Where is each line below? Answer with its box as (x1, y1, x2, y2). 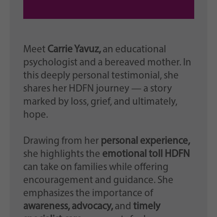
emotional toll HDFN (102, 149, 190, 160)
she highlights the (23, 149, 102, 160)
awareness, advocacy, (23, 201, 115, 212)
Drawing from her (23, 136, 101, 147)
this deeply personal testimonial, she (23, 71, 179, 81)
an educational (100, 45, 166, 55)
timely (131, 201, 160, 212)
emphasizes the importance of (23, 188, 153, 199)
